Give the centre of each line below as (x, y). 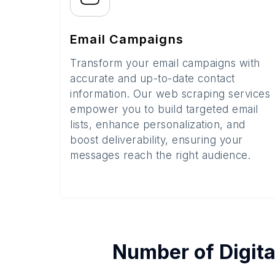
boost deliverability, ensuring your (157, 140)
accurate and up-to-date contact (153, 79)
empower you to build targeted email (164, 109)
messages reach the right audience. (160, 155)
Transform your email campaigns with (165, 63)
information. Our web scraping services (170, 94)
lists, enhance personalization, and (158, 125)
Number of (165, 252)
